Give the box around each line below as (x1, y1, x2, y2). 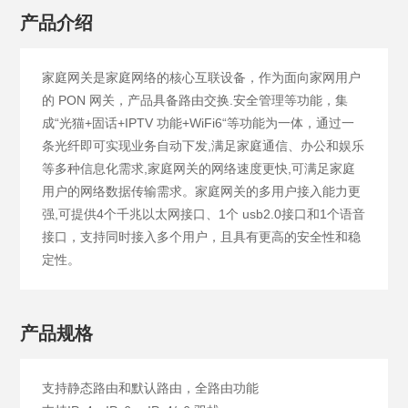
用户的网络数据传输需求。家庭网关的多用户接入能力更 (42, 183, 362, 199)
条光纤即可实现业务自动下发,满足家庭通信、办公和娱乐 (42, 138, 365, 153)
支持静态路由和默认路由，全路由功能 (42, 380, 260, 395)
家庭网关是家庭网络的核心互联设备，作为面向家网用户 (42, 69, 362, 85)
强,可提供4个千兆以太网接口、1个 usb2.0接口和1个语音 (42, 206, 366, 221)
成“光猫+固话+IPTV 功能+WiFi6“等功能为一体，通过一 (42, 115, 355, 130)
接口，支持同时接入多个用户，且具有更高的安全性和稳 (42, 229, 362, 244)
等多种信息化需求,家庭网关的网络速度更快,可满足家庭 (42, 160, 356, 176)
